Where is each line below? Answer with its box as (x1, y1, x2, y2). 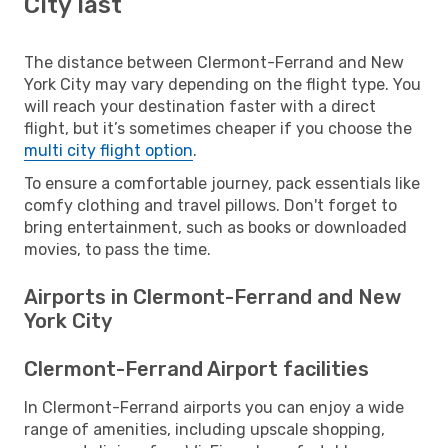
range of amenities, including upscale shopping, (24, 419, 385, 439)
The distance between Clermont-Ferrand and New (24, 52, 404, 72)
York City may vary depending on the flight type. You (24, 74, 421, 94)
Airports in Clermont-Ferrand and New (24, 284, 401, 309)
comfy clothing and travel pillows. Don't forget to (24, 195, 397, 215)
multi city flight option (24, 140, 193, 160)
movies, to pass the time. (24, 239, 211, 259)
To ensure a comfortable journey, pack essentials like (24, 173, 420, 193)
